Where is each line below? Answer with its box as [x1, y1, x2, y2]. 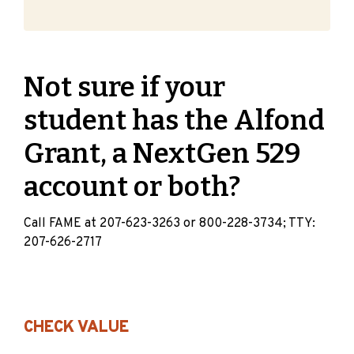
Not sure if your [24, 70, 225, 104]
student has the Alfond [24, 103, 325, 137]
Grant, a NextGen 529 [24, 136, 301, 170]
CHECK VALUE [24, 317, 129, 338]
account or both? [24, 169, 241, 203]
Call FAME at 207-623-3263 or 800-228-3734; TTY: [24, 215, 315, 232]
